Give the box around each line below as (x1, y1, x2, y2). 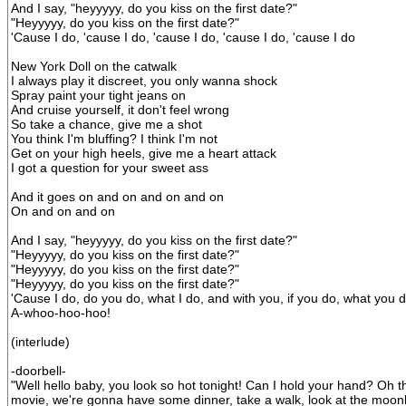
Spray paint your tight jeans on (11, 88, 186, 102)
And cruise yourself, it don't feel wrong (11, 102, 229, 117)
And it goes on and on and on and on (11, 189, 224, 204)
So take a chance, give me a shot (11, 117, 202, 131)
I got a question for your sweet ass (11, 160, 208, 175)
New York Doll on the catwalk (11, 59, 177, 73)
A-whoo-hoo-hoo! (11, 305, 111, 320)
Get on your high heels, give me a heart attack (11, 146, 276, 160)
